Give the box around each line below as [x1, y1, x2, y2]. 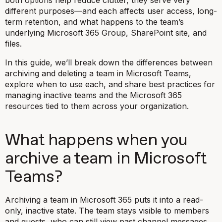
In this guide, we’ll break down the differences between [5, 57, 213, 67]
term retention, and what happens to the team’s [5, 16, 184, 27]
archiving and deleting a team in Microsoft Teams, [5, 68, 191, 78]
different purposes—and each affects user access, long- [5, 5, 217, 16]
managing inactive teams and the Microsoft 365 [5, 90, 182, 100]
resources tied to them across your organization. [5, 101, 189, 111]
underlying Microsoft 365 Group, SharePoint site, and [5, 27, 207, 38]
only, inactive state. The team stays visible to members [5, 205, 209, 216]
